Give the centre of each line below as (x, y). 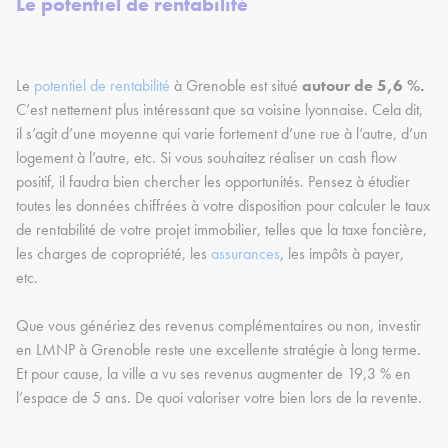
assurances (245, 254)
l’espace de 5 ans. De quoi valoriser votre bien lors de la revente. (221, 398)
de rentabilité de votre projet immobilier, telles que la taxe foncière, (221, 230)
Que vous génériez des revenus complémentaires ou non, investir (218, 326)
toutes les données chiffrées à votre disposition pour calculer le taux (223, 206)
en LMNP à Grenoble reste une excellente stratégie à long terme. (218, 350)
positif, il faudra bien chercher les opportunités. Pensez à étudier (213, 182)
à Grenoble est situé (234, 86)
